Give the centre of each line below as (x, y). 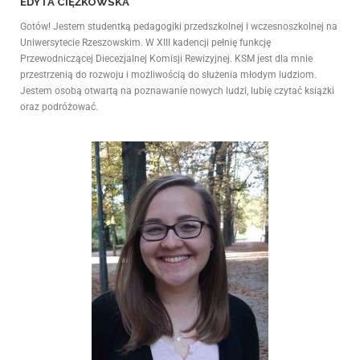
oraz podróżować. (59, 106)
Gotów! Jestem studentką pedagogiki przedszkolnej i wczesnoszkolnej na (179, 26)
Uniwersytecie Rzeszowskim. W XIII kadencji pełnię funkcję (145, 42)
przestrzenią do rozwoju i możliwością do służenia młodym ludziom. (168, 74)
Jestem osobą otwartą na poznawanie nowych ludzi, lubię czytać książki (177, 90)
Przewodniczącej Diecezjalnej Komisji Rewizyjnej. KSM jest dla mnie (166, 58)
